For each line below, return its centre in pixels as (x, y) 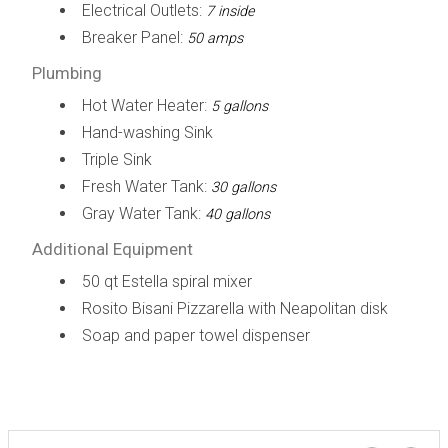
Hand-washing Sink (147, 132)
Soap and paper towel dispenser (195, 335)
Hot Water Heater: (146, 105)
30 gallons (243, 187)
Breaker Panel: (134, 37)
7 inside (229, 11)
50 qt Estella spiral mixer (166, 281)
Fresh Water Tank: (146, 186)
